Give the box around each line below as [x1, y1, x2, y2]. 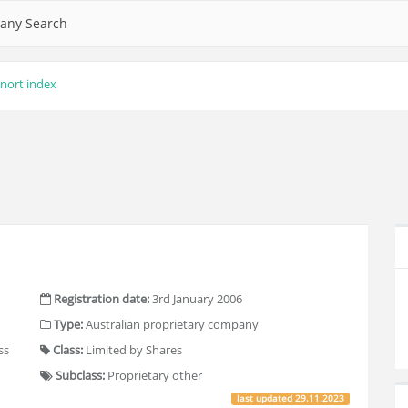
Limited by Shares [83, 342, 182, 358]
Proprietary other [105, 367, 202, 383]
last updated [237, 392, 296, 404]
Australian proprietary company [83, 316, 259, 332]
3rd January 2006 [149, 291, 242, 307]
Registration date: [54, 291, 149, 307]
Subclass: [56, 367, 105, 383]
